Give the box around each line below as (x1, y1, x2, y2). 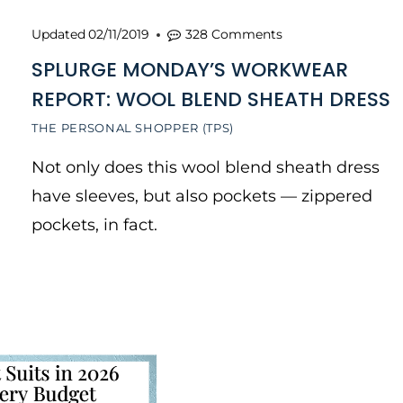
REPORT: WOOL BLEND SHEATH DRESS (31, 85, 390, 113)
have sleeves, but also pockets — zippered (31, 186, 372, 206)
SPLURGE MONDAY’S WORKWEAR (31, 56, 348, 84)
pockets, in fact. (31, 215, 157, 235)
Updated (31, 26, 85, 42)
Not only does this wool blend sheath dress (31, 157, 380, 177)
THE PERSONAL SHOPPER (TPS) (31, 121, 234, 135)
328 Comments (185, 26, 283, 42)
